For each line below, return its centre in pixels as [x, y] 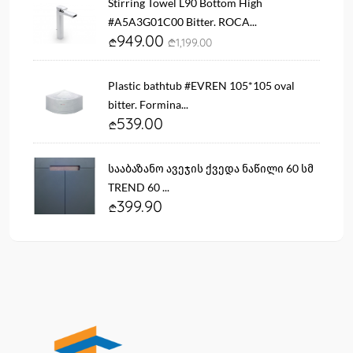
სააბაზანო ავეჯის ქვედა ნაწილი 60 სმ [211, 168]
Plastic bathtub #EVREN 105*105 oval [201, 85]
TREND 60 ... [139, 187]
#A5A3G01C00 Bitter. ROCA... [182, 21]
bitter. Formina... [148, 104]
